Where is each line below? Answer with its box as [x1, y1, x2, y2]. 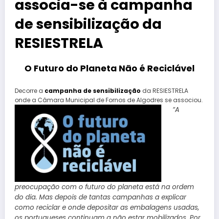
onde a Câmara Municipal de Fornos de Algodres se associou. [15, 95, 203, 104]
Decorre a [15, 86, 43, 95]
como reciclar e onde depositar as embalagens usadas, [15, 203, 199, 213]
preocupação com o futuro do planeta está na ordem [15, 182, 194, 192]
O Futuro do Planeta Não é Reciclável [24, 62, 195, 75]
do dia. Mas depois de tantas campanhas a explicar [15, 193, 186, 202]
